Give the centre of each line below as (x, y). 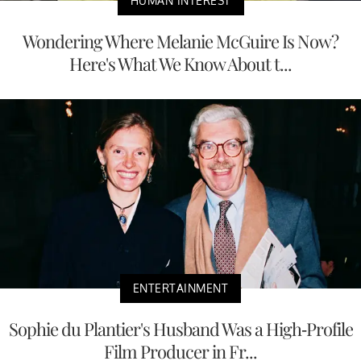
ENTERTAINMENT (180, 288)
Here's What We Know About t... (180, 64)
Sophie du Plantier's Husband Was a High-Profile (180, 328)
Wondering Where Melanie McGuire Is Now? (180, 41)
